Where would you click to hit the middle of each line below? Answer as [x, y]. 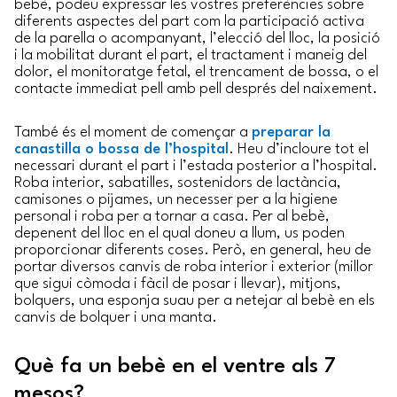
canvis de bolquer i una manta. [116, 318]
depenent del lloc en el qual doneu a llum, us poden [179, 234]
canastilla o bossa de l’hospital [121, 150]
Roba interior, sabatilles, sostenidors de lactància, [178, 183]
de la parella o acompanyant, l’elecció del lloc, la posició [197, 38]
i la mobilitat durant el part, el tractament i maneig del [191, 55]
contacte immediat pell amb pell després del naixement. [196, 89]
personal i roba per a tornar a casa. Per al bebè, [172, 217]
